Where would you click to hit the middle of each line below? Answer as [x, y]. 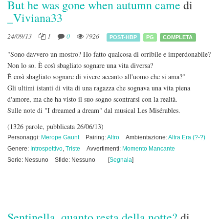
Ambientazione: [147, 137]
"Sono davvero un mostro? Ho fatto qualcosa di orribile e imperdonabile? [109, 54]
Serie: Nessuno [28, 160]
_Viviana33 [35, 18]
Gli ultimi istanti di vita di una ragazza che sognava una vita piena [99, 88]
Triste [73, 149]
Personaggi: [24, 137]
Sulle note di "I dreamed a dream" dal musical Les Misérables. [96, 110]
